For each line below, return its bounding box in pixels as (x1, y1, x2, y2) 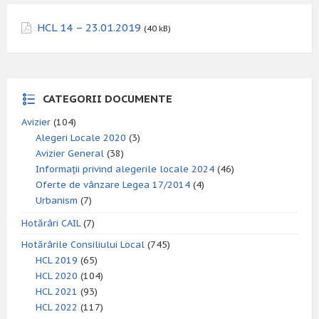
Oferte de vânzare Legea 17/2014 (36, 179, 190, 191)
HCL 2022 (36, 301, 78, 313)
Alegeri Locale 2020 (36, 132, 126, 144)
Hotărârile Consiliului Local (21, 239, 145, 251)
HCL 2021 (36, 286, 78, 298)
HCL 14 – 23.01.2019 (37, 21, 141, 34)
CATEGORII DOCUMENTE (43, 92, 172, 105)
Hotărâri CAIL (21, 217, 80, 229)
